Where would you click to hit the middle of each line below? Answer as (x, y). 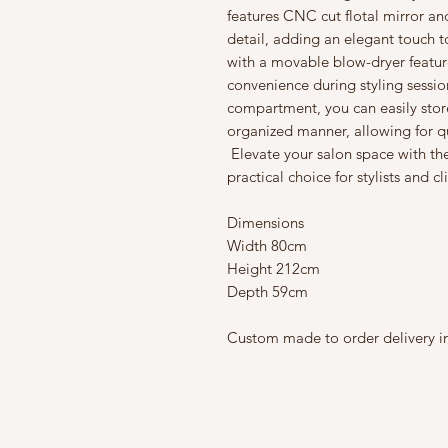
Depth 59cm (267, 291)
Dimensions (265, 222)
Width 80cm (269, 245)
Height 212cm (273, 268)
